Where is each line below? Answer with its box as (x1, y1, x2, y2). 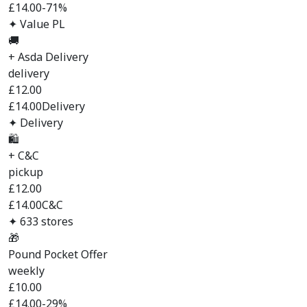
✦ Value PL (8, 16, 65, 32)
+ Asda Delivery (8, 49, 88, 64)
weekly (8, 263, 45, 278)
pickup (8, 164, 43, 180)
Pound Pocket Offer (8, 247, 108, 262)
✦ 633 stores (8, 214, 73, 229)
